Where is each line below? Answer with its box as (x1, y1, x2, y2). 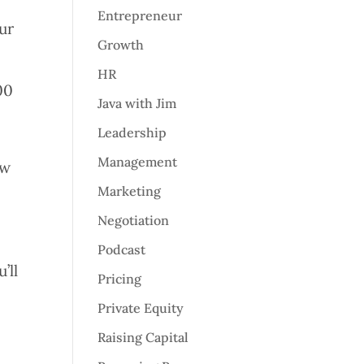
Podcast (97, 241, 146, 258)
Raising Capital (97, 329, 189, 346)
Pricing (97, 271, 142, 288)
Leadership (97, 124, 167, 141)
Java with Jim (97, 95, 177, 112)
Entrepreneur (97, 7, 183, 24)
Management (97, 154, 178, 171)
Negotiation (97, 212, 170, 229)
